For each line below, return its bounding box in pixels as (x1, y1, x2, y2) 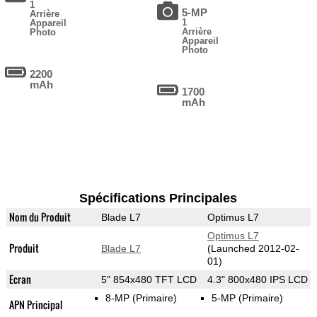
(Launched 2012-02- (207, 243, 299, 255)
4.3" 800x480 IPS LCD (207, 274, 308, 286)
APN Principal (8, 297, 62, 313)
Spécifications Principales (79, 191, 238, 206)
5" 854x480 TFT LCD (100, 274, 197, 286)
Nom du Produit (8, 209, 71, 225)
